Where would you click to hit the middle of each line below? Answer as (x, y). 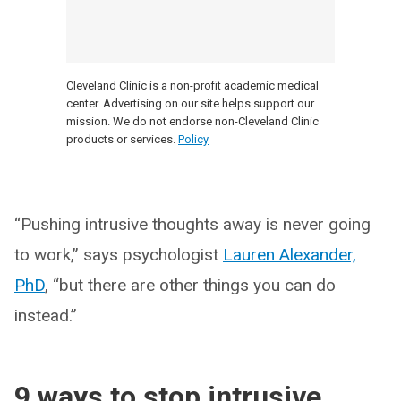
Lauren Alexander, (290, 254)
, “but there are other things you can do (190, 285)
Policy (193, 139)
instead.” (46, 315)
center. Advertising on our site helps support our (190, 103)
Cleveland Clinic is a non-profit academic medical (192, 85)
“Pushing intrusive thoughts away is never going (192, 224)
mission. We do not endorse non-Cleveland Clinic (192, 121)
